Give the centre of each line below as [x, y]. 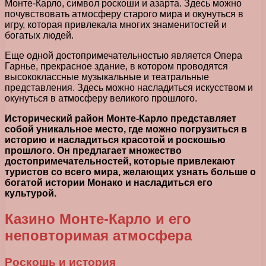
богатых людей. [39, 35]
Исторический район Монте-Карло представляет [121, 118]
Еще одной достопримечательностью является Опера [123, 55]
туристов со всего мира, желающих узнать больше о [130, 172]
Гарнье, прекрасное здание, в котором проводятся [116, 66]
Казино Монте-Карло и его [98, 218]
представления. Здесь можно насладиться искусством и [129, 87]
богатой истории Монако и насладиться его [109, 182]
